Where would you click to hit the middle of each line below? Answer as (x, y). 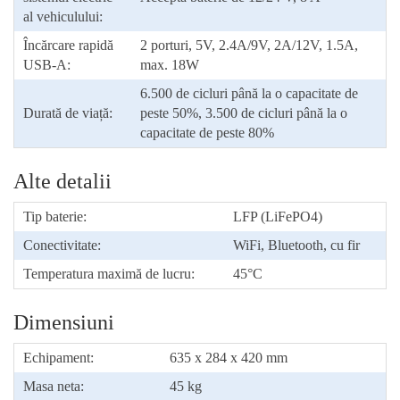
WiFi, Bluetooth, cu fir (296, 245)
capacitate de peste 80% (207, 132)
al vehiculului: (63, 16)
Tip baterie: (55, 216)
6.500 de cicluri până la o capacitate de (249, 93)
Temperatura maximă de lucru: (109, 273)
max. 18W (170, 64)
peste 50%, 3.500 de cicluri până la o (244, 112)
